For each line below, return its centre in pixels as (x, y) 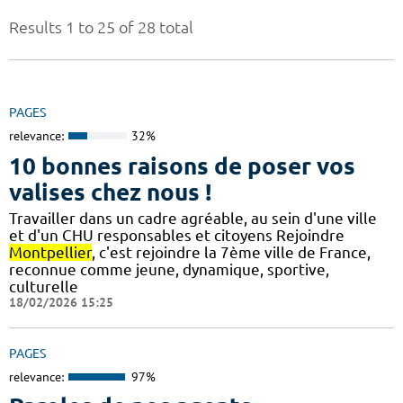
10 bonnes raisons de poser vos (182, 166)
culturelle (44, 286)
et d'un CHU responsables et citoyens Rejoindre (177, 235)
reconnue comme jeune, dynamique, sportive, (169, 269)
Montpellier (50, 252)
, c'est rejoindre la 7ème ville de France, (231, 252)
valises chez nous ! (110, 192)
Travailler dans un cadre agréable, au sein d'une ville (193, 218)
